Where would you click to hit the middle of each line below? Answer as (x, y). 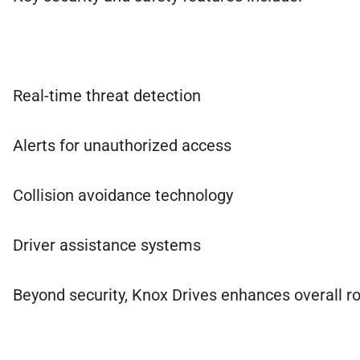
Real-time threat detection (107, 95)
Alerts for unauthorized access (122, 145)
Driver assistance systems (107, 245)
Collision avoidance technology (123, 195)
